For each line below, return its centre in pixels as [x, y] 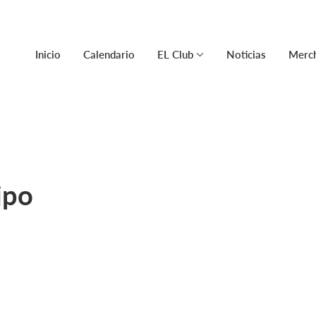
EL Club [175, 54]
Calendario [109, 54]
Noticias [246, 54]
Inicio [48, 54]
